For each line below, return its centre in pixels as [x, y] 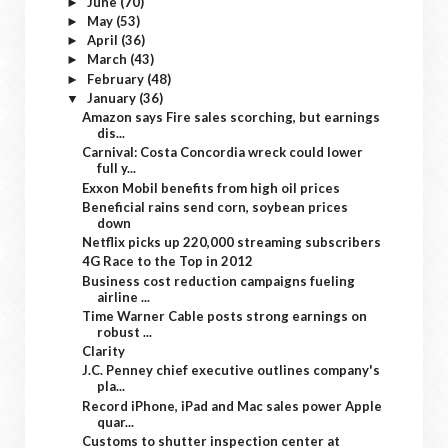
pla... [111, 386]
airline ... [124, 296]
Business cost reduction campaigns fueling [219, 280]
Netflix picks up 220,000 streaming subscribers [232, 242]
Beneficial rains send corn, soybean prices [215, 206]
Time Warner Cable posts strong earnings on [225, 315]
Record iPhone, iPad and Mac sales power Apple [232, 405]
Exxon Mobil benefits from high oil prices [211, 187]
